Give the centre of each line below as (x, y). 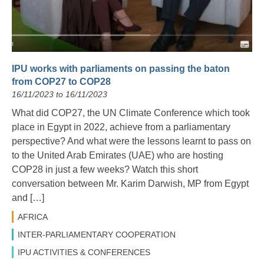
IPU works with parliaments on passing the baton (121, 68)
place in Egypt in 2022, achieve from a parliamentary (121, 127)
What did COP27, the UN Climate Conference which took (131, 113)
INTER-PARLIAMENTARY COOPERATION (97, 234)
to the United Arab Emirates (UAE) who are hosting (118, 155)
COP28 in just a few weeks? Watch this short (105, 169)
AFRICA (33, 217)
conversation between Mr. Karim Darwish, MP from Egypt (130, 183)
